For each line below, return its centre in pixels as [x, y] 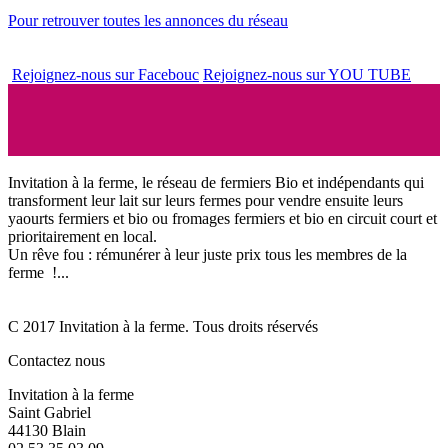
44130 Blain [47, 430]
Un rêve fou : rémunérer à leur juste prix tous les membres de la [207, 254]
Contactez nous [56, 360]
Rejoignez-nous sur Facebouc [105, 74]
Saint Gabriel [49, 412]
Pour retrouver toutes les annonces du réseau [148, 20]
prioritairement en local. [84, 236]
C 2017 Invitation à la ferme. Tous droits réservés [163, 326]
